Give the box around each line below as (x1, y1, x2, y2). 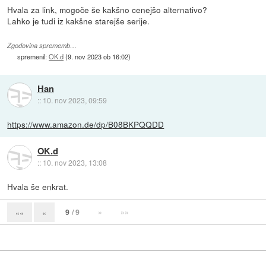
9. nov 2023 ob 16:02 (68, 52, 129, 62)
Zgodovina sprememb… (7, 41, 77, 50)
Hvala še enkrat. (7, 180, 69, 192)
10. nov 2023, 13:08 (42, 157, 107, 168)
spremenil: (17, 52, 49, 62)
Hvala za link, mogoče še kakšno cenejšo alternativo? (7, 3, 208, 15)
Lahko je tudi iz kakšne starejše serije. (7, 14, 150, 27)
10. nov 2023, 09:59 (42, 95, 107, 106)
